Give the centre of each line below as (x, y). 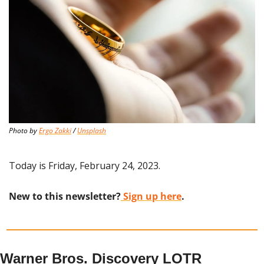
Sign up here (151, 197)
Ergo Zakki (55, 131)
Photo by (24, 131)
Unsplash (92, 131)
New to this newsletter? (65, 197)
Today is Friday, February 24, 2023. (85, 166)
